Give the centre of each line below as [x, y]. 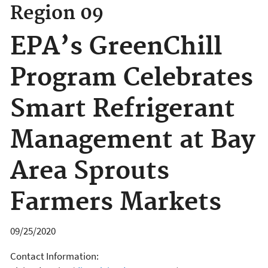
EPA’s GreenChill [116, 47]
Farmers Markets [116, 202]
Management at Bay [133, 140]
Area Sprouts [90, 171]
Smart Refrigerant [123, 109]
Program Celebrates [132, 78]
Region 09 [57, 14]
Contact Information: [55, 256]
